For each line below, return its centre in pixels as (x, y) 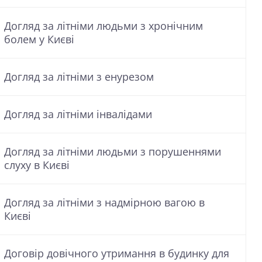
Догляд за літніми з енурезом (79, 77)
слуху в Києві (37, 165)
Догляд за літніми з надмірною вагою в (104, 202)
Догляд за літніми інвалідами (78, 114)
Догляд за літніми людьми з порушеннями (113, 151)
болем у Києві (39, 39)
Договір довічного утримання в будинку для (117, 253)
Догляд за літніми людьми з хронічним (104, 26)
